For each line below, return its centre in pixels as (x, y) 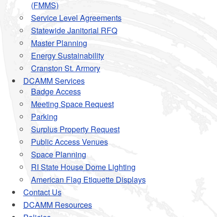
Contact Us (42, 192)
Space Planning (58, 154)
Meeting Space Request (72, 104)
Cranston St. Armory (65, 68)
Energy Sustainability (67, 55)
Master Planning (59, 43)
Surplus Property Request (75, 129)
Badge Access (56, 91)
